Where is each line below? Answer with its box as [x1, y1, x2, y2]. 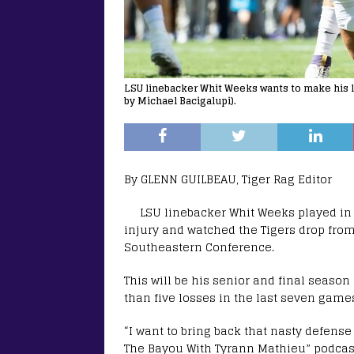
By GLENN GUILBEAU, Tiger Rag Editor [124, 168, 332, 189]
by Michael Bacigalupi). [124, 92, 236, 109]
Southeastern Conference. [124, 236, 274, 257]
